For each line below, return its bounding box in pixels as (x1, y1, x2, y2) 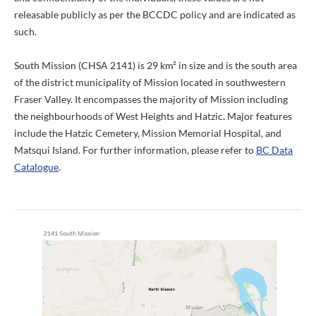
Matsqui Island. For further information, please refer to (14, 144, 256, 157)
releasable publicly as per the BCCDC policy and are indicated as (14, 8, 296, 21)
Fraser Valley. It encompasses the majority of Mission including (14, 93, 288, 106)
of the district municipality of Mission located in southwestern (14, 76, 286, 89)
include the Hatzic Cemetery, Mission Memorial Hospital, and (14, 127, 281, 140)
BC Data (256, 144, 293, 157)
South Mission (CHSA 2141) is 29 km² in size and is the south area (14, 59, 297, 72)
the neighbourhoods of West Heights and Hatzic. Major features (14, 110, 292, 123)
